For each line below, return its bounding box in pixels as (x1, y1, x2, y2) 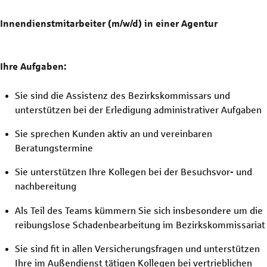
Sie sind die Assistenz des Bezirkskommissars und (15, 90, 231, 101)
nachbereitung (15, 181, 77, 192)
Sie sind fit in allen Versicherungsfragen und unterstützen (15, 243, 260, 254)
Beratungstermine (15, 142, 94, 153)
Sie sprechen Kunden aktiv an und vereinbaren (15, 128, 213, 139)
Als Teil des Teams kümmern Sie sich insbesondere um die (15, 205, 263, 216)
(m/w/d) (108, 18, 142, 29)
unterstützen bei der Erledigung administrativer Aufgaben (15, 104, 262, 115)
